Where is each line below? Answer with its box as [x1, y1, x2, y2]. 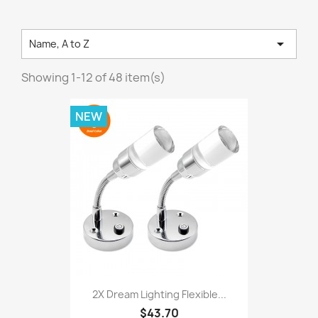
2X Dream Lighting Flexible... [92, 287, 226, 302]
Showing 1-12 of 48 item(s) [21, 70, 165, 85]
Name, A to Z [29, 37, 89, 50]
